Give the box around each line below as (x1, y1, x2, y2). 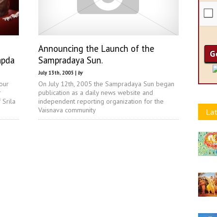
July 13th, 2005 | (38, 69, 78, 76)
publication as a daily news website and (38, 88, 153, 97)
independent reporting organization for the (38, 97, 164, 106)
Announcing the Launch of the (38, 43, 154, 54)
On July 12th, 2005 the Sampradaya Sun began (38, 79, 174, 88)
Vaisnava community (38, 106, 96, 114)
